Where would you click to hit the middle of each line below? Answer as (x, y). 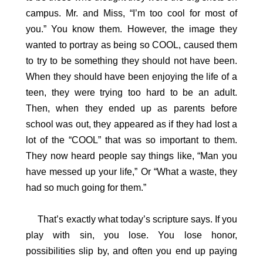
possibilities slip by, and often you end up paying (131, 251)
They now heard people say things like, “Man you (131, 156)
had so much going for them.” (86, 188)
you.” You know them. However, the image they (131, 29)
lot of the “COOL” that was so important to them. (131, 140)
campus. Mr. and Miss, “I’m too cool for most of (131, 14)
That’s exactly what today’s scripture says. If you (131, 220)
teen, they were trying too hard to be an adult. (131, 93)
